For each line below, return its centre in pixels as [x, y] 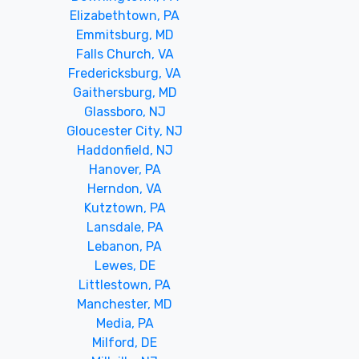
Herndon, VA [125, 188]
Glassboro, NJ [125, 111]
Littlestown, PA [125, 284]
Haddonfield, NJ [125, 150]
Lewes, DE [125, 265]
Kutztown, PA [125, 208]
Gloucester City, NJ [125, 131]
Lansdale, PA [125, 227]
